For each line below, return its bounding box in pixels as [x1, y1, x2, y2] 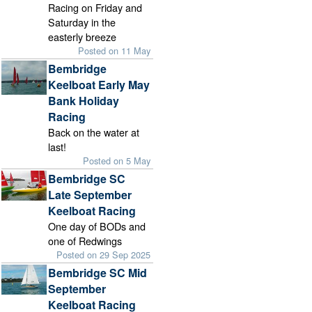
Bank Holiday [48, 92, 120, 109]
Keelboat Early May [48, 76, 150, 93]
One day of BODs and [48, 218, 146, 233]
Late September [48, 186, 132, 203]
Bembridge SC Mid [48, 265, 148, 281]
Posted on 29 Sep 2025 [56, 247, 151, 261]
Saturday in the [48, 14, 116, 29]
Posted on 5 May [83, 153, 151, 167]
